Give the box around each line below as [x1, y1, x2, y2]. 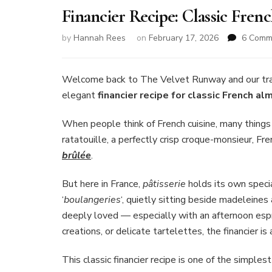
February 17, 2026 [149, 32, 219, 44]
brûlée [62, 149, 91, 163]
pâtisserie [143, 177, 186, 191]
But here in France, [62, 177, 143, 191]
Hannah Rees [73, 32, 126, 44]
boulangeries [64, 193, 121, 207]
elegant [62, 89, 98, 103]
